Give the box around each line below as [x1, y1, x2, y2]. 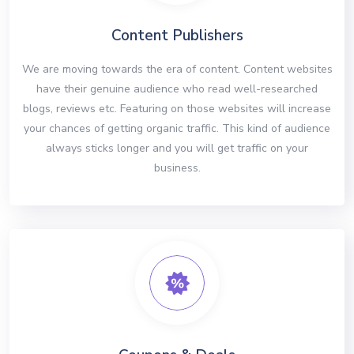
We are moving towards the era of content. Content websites [21, 62, 333, 77]
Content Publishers [111, 25, 243, 47]
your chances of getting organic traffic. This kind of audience [24, 121, 330, 137]
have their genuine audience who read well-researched [36, 81, 318, 97]
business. [153, 160, 201, 176]
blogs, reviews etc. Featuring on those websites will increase [23, 101, 331, 117]
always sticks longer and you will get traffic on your [46, 141, 308, 156]
